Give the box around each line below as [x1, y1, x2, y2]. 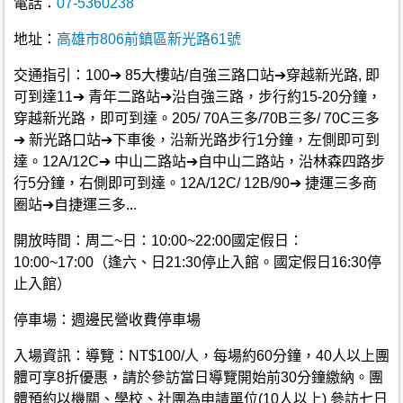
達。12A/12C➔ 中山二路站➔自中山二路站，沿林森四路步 [13, 154, 385, 169]
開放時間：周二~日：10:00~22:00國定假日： [13, 233, 303, 248]
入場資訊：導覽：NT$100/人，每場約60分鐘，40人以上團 [13, 348, 390, 363]
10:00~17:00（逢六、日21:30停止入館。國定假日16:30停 [13, 255, 381, 270]
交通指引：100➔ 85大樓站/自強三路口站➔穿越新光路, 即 [13, 67, 380, 83]
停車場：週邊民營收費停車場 [13, 312, 201, 327]
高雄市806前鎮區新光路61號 [57, 31, 241, 47]
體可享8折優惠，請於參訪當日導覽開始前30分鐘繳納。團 [13, 370, 383, 385]
